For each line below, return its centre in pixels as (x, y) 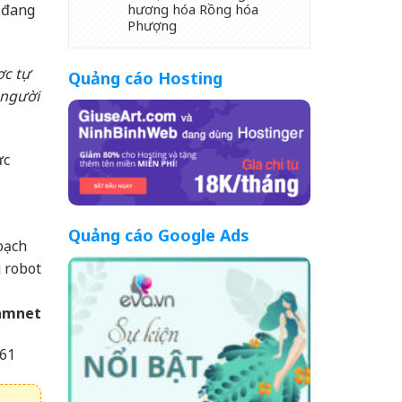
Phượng (152, 25)
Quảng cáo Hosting (145, 78)
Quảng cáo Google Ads (159, 235)
